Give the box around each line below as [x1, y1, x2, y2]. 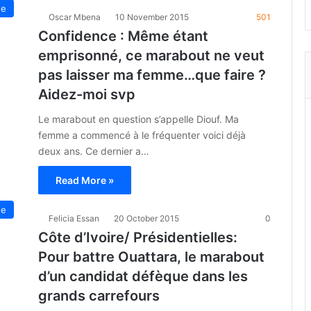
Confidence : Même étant [38, 28, 208, 44]
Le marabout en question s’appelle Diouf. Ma [38, 113, 239, 125]
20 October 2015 [114, 213, 179, 224]
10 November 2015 [115, 12, 189, 22]
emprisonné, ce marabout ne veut [38, 47, 264, 64]
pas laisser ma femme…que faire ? [38, 67, 266, 83]
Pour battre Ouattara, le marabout [38, 249, 264, 265]
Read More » [56, 174, 114, 186]
